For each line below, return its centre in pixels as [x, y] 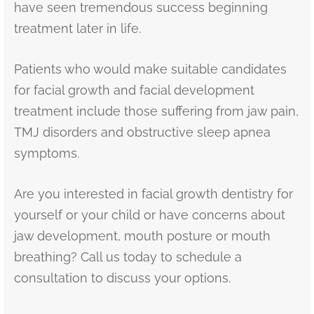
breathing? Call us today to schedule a [128, 257]
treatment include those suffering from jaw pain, [156, 111]
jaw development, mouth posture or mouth [142, 235]
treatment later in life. [77, 28]
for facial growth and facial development [134, 90]
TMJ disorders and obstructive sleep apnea [142, 132]
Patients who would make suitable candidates [150, 69]
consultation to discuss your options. [122, 278]
